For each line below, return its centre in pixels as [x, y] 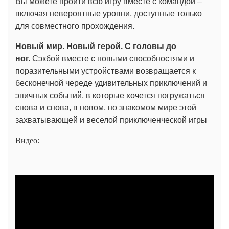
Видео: [27, 140]
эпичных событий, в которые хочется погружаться [110, 95]
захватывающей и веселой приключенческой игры [111, 120]
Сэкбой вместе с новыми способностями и [112, 58]
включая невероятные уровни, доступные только [109, 13]
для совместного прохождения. [75, 26]
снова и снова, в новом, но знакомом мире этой [106, 107]
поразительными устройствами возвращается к [106, 71]
